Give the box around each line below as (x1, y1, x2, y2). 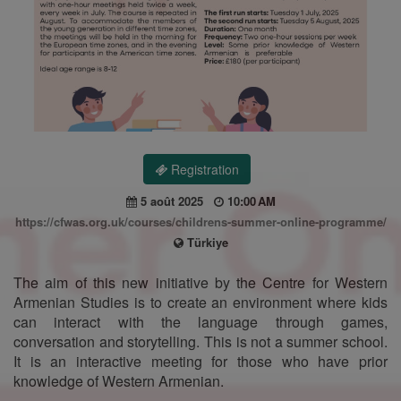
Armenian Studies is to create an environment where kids (13, 291, 388, 312)
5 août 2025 (136, 192, 214, 209)
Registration (167, 159, 239, 178)
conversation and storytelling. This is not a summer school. (13, 330, 388, 352)
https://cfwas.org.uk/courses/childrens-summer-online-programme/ (14, 212, 387, 230)
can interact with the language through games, (13, 311, 388, 332)
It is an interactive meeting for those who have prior (13, 350, 388, 371)
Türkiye (183, 233, 228, 251)
